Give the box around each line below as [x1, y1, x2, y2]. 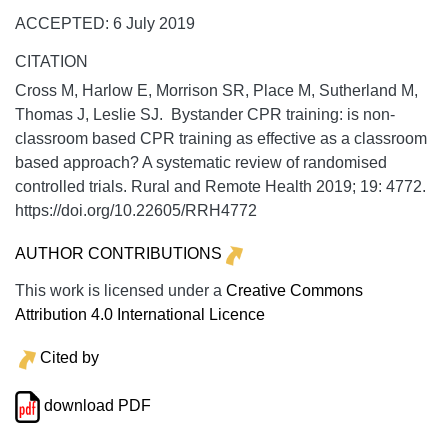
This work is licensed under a [15, 281, 226, 299]
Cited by [39, 348, 99, 366]
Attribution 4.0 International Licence [15, 305, 265, 323]
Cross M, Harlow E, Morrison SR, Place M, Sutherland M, [15, 81, 418, 99]
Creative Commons [226, 281, 363, 299]
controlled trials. [15, 177, 131, 195]
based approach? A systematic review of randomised [15, 153, 387, 171]
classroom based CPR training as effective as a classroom [15, 129, 427, 147]
